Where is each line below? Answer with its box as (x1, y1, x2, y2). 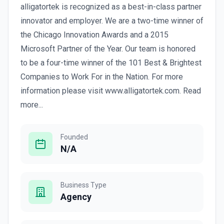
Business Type (60, 181, 106, 189)
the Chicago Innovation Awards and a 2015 (20, 30, 168, 39)
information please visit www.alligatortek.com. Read (20, 86, 201, 95)
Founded (60, 133, 88, 141)
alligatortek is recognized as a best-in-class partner (20, 2, 201, 11)
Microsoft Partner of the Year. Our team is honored (20, 44, 195, 53)
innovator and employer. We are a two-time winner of (20, 16, 203, 25)
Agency (60, 191, 91, 202)
